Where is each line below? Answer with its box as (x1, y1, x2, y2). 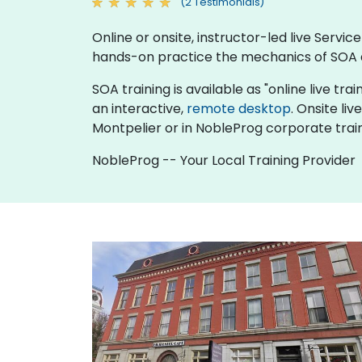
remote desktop (187, 99, 291, 118)
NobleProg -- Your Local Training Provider (92, 150, 356, 170)
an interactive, (92, 99, 187, 118)
